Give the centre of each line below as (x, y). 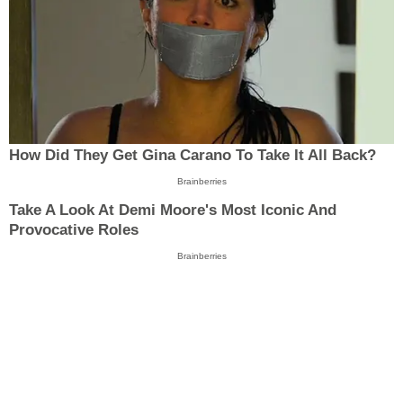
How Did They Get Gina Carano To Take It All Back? (193, 155)
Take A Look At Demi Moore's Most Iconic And (173, 210)
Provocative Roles (74, 230)
